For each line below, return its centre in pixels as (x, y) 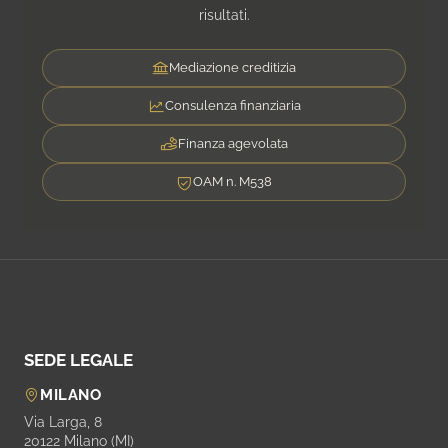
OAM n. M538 (232, 182)
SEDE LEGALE (78, 360)
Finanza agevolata (232, 144)
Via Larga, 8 (63, 422)
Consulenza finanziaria (232, 106)
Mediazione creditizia (232, 68)
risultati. (224, 15)
